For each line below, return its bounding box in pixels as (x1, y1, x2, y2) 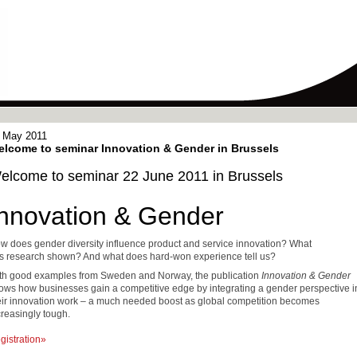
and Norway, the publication (136, 270, 261, 281)
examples (34, 270, 79, 281)
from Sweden (79, 270, 136, 281)
